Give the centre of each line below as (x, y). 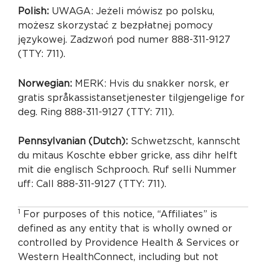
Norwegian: (46, 83)
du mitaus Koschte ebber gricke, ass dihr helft (128, 156)
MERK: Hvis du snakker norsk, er (152, 83)
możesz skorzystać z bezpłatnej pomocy (115, 26)
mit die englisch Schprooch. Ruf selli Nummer (127, 170)
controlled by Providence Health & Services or (129, 243)
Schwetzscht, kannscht (186, 142)
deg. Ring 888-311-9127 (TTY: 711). (96, 112)
